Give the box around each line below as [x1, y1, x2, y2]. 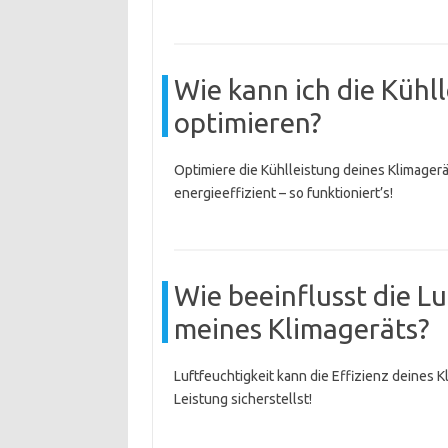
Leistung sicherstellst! [173, 391, 312, 407]
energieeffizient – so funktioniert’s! [173, 185, 393, 201]
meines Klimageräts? [173, 313, 429, 344]
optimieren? [173, 107, 321, 138]
